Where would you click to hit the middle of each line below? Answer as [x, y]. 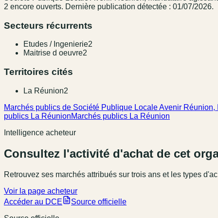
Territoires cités [38, 72]
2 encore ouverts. [34, 6]
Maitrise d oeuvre [53, 53]
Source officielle [99, 201]
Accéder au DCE [33, 201]
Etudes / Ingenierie [56, 44]
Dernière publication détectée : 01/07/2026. [138, 6]
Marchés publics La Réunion [120, 116]
